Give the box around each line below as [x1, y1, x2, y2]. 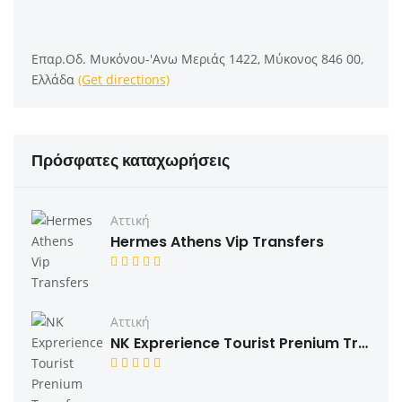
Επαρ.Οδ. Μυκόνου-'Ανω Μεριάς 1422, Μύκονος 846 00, [31, 49, 363, 67]
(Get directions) [78, 70, 170, 88]
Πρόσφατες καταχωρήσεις [31, 148, 230, 171]
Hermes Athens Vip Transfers [110, 231, 324, 252]
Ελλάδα [31, 70, 78, 88]
